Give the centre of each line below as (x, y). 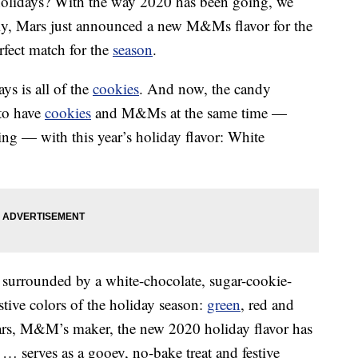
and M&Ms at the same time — (189, 113)
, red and (267, 304)
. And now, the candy (205, 89)
